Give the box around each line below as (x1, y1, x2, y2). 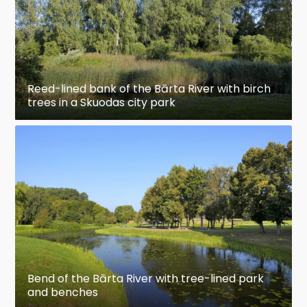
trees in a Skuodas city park (27, 94, 176, 110)
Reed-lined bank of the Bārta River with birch (27, 80, 271, 97)
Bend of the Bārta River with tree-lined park (27, 270, 265, 286)
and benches (27, 284, 99, 300)
